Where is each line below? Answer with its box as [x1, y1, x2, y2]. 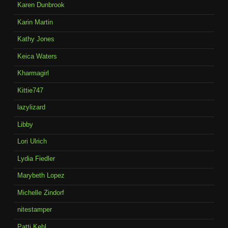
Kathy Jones [17, 35, 54, 43]
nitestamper [17, 206, 52, 214]
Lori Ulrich [17, 137, 47, 146]
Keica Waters [17, 52, 57, 60]
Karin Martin [17, 18, 53, 26]
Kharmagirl [17, 69, 49, 77]
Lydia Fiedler [17, 154, 55, 162]
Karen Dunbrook [17, 1, 65, 9]
